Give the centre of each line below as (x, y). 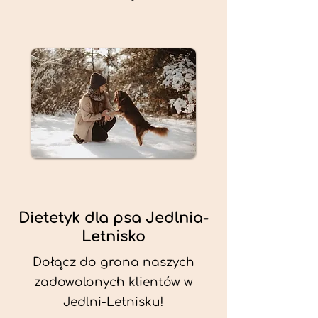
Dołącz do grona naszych (114, 262)
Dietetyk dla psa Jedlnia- (114, 218)
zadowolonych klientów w (114, 282)
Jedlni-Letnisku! (114, 302)
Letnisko (114, 236)
